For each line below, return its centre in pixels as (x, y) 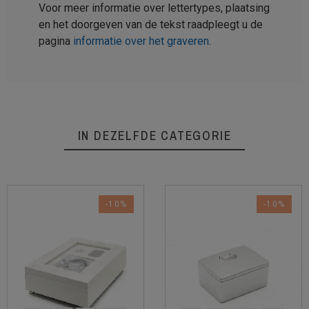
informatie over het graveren (141, 41)
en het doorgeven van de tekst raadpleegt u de (151, 24)
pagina (56, 41)
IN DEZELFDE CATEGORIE (154, 135)
